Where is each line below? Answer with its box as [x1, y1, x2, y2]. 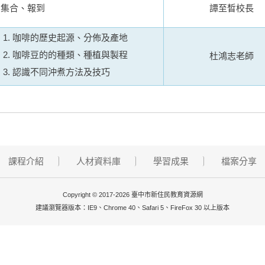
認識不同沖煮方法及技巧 [12, 67, 110, 77]
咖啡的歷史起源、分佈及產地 [12, 33, 128, 43]
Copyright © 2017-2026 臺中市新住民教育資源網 [62, 191, 203, 198]
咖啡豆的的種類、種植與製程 [12, 50, 128, 60]
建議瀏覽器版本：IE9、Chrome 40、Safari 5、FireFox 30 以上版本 [35, 204, 230, 211]
